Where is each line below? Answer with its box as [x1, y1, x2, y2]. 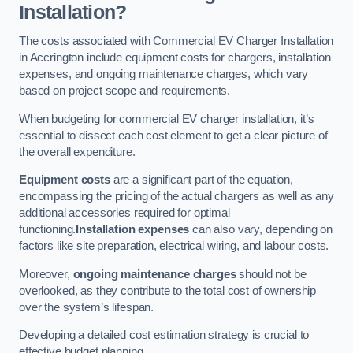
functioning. [19, 223, 76, 236]
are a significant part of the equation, [110, 173, 294, 187]
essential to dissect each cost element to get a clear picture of [19, 128, 328, 142]
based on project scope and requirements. [19, 84, 231, 98]
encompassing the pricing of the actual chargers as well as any [19, 190, 334, 203]
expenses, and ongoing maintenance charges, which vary [19, 68, 309, 81]
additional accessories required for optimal [19, 206, 230, 220]
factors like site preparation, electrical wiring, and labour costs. [19, 240, 329, 253]
